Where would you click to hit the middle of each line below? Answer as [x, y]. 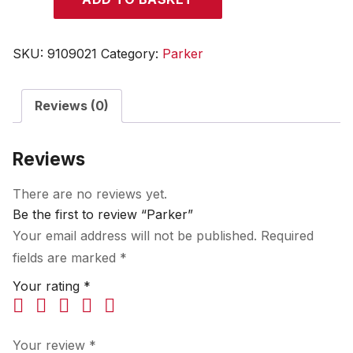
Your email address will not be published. [135, 236]
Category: [132, 54]
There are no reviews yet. [90, 194]
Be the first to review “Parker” [103, 214]
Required [287, 236]
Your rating [48, 286]
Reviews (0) [72, 106]
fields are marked [66, 258]
